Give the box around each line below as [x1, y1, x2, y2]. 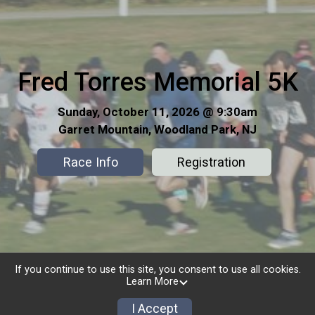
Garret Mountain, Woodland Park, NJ [58, 122, 257, 136]
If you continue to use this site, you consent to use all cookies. [14, 264, 301, 276]
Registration [177, 154, 246, 169]
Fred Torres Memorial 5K [17, 66, 298, 97]
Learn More [126, 276, 179, 288]
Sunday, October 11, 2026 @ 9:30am [58, 104, 257, 119]
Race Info [63, 154, 118, 169]
